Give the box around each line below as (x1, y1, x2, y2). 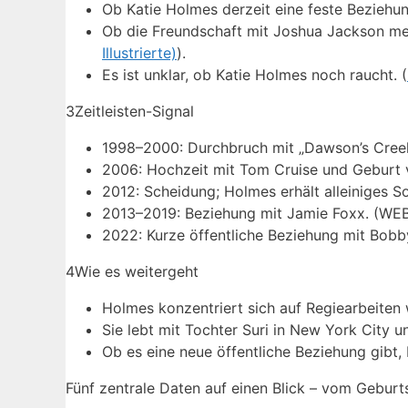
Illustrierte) (102, 44, 177, 63)
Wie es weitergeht (75, 262, 199, 281)
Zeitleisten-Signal (75, 102, 194, 121)
